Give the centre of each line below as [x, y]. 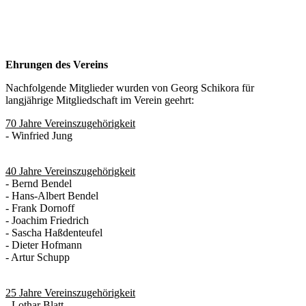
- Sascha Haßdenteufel [54, 232]
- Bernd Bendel [40, 183]
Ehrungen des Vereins [57, 64]
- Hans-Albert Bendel [52, 195]
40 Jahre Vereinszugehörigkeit [70, 171]
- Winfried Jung [39, 135]
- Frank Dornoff [40, 208]
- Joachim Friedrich [47, 220]
